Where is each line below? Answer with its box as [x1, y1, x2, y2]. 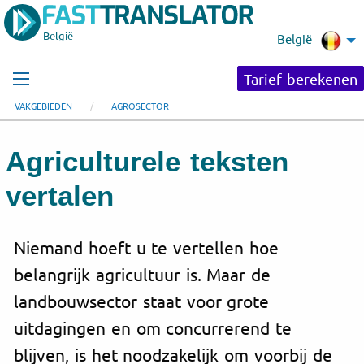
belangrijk [14, 262, 96, 284]
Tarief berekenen [244, 70, 357, 87]
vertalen [6, 180, 114, 212]
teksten [180, 145, 288, 178]
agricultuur [95, 262, 180, 284]
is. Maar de [180, 262, 271, 284]
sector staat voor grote [89, 289, 270, 311]
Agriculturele [6, 145, 180, 178]
